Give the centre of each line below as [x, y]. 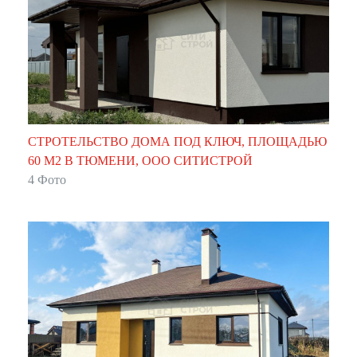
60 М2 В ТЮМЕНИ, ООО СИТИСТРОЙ [140, 160]
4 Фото [47, 179]
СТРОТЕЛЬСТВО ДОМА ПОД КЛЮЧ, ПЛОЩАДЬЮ [177, 141]
